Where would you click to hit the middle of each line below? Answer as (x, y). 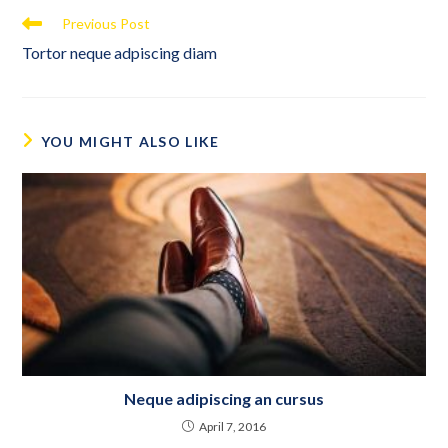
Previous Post (106, 24)
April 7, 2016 (232, 427)
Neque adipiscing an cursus (224, 399)
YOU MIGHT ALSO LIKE (130, 142)
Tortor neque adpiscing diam (120, 53)
